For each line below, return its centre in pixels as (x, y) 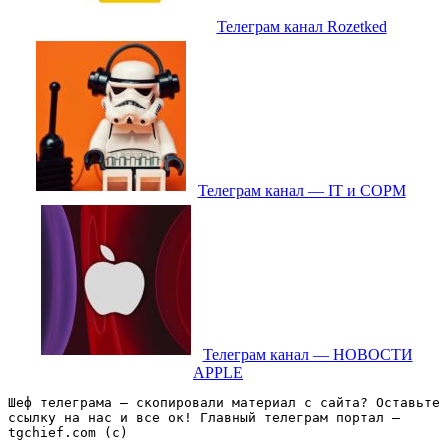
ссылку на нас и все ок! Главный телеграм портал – (204, 418)
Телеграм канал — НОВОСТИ (307, 355)
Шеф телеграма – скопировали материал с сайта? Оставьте (224, 403)
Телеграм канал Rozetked (301, 27)
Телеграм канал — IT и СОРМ (301, 191)
